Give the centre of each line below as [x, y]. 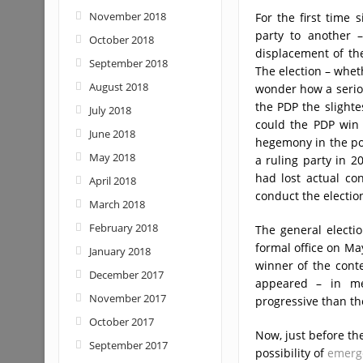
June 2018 [112, 134]
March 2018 [117, 204]
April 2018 [112, 181]
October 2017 [121, 322]
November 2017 [127, 298]
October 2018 [121, 40]
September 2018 [128, 63]
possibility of [291, 353]
